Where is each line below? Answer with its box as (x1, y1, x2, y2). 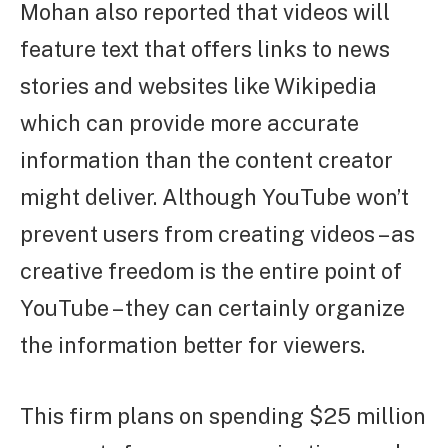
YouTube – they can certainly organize (20, 294, 405, 321)
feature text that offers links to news (20, 35, 390, 62)
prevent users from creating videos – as (20, 220, 415, 247)
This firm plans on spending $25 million (20, 402, 426, 429)
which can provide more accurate (20, 109, 359, 136)
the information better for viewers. (20, 331, 365, 358)
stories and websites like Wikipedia (20, 72, 377, 99)
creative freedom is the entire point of (20, 257, 402, 284)
